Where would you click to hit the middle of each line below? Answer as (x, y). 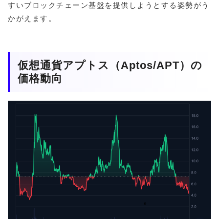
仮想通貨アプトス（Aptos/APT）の (110, 66)
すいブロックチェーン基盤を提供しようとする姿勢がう (109, 5)
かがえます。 (32, 19)
